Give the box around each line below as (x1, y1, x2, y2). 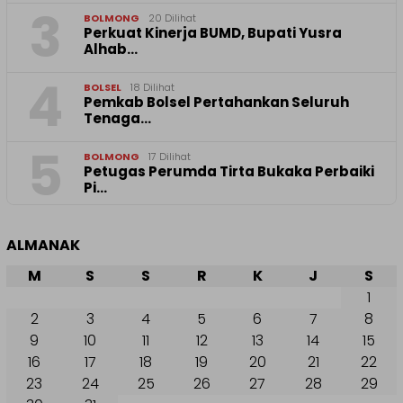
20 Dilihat (148, 11, 196, 26)
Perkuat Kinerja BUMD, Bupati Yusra (84, 23, 342, 43)
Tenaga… (84, 109, 151, 129)
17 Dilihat (148, 149, 191, 165)
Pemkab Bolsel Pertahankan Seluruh (84, 93, 349, 112)
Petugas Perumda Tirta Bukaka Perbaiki (84, 162, 374, 182)
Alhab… (84, 40, 138, 59)
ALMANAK (6, 235, 80, 256)
